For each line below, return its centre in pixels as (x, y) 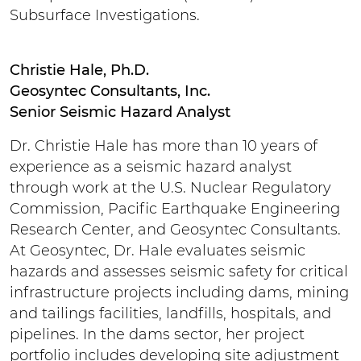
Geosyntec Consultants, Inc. (110, 91)
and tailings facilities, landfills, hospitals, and (170, 313)
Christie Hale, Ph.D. (79, 70)
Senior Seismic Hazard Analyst (120, 112)
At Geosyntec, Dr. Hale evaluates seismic (158, 250)
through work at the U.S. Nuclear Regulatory (170, 187)
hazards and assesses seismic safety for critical (179, 271)
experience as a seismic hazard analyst (151, 166)
